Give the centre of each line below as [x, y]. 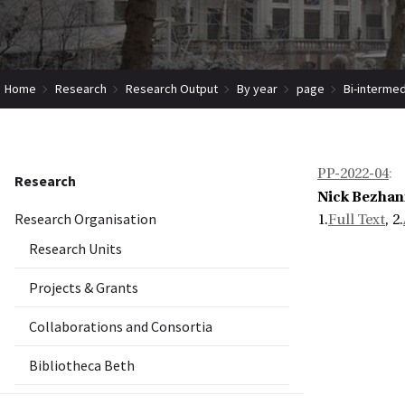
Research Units [75, 249]
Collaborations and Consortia [121, 327]
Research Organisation [85, 219]
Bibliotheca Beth [82, 366]
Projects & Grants [84, 288]
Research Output [172, 88]
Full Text [357, 220]
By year [257, 88]
